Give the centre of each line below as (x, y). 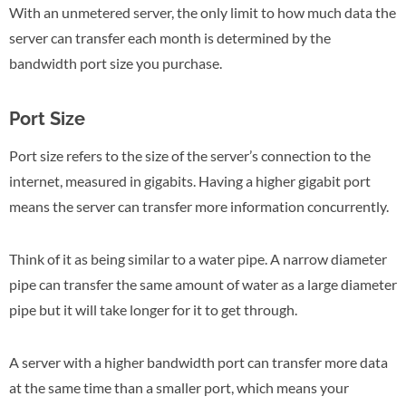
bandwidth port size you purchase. (116, 63)
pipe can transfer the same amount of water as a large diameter (203, 284)
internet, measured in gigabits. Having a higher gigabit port (190, 180)
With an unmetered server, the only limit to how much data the (203, 12)
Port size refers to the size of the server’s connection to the (190, 155)
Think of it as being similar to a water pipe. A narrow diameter (198, 258)
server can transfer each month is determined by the (170, 37)
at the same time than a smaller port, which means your (179, 387)
